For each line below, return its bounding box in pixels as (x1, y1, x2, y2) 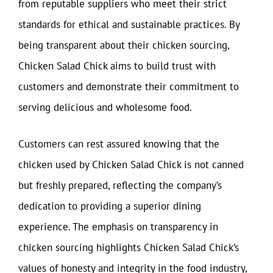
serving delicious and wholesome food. (18, 101, 192, 114)
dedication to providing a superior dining (18, 199, 201, 213)
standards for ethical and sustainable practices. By (18, 18, 239, 31)
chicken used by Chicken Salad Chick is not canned (18, 157, 244, 171)
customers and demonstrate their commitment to (18, 80, 239, 93)
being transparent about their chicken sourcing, (18, 38, 229, 52)
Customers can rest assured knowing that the (18, 136, 219, 151)
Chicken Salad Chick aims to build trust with (18, 59, 216, 73)
